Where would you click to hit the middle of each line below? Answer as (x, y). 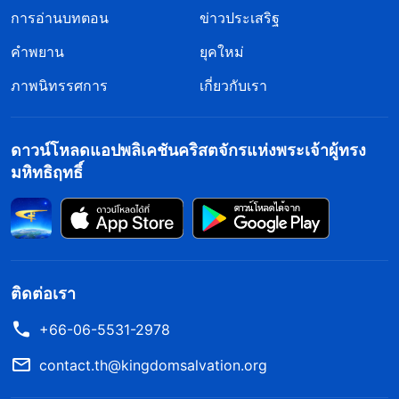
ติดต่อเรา (43, 293)
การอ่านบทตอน (60, 17)
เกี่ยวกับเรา (233, 85)
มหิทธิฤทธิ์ (47, 172)
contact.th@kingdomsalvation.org (153, 365)
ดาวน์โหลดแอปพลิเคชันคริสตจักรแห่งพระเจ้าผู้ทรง (188, 150)
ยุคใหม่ (222, 51)
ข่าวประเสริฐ (240, 17)
